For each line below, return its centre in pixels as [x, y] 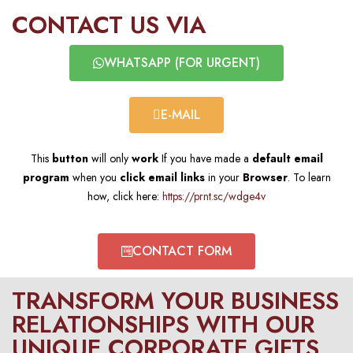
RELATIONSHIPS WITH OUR [163, 324]
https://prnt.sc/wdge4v [214, 196]
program [46, 177]
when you [94, 177]
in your [223, 177]
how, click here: [125, 196]
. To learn [309, 177]
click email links [162, 177]
